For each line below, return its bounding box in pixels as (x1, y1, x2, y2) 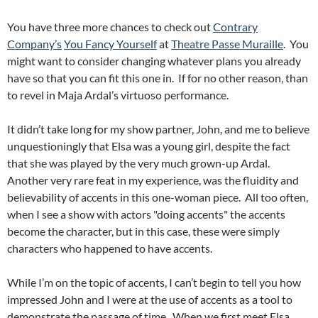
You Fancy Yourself (64, 37, 157, 50)
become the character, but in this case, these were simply (7, 224, 280, 238)
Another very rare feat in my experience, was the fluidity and (7, 173, 299, 187)
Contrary (213, 20, 258, 33)
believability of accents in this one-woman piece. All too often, (7, 190, 308, 204)
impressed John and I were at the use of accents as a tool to (7, 292, 292, 306)
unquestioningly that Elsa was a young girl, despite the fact (7, 139, 290, 153)
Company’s (7, 37, 62, 50)
